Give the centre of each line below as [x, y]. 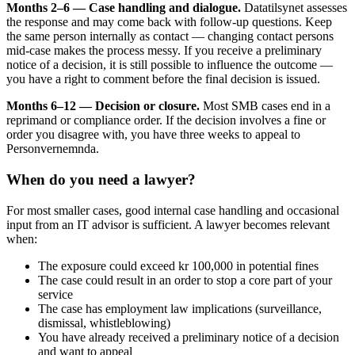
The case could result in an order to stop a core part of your [185, 280]
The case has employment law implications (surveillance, [180, 308]
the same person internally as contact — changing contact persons [170, 36]
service [55, 294]
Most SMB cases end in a [265, 106]
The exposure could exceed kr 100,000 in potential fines [178, 265]
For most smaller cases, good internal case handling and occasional [173, 210]
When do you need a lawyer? [101, 179]
